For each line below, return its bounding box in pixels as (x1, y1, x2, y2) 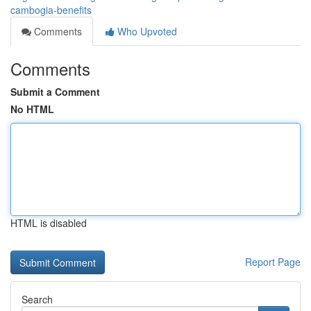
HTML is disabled (10, 216, 87, 230)
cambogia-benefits (10, 3, 92, 17)
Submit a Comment (10, 85, 100, 99)
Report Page (245, 255, 301, 269)
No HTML (10, 102, 54, 116)
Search (22, 292, 53, 306)
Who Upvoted (115, 24, 177, 38)
